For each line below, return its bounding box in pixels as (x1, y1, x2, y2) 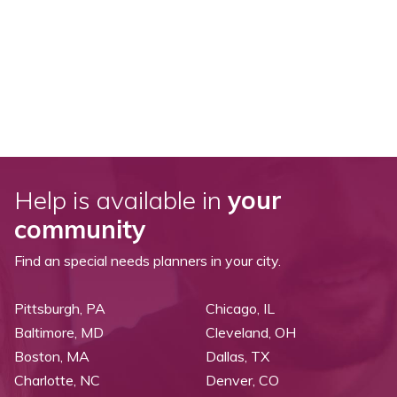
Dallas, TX (206, 347, 269, 366)
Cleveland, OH (206, 323, 296, 342)
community (14, 214, 145, 245)
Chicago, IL (206, 300, 275, 318)
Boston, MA (14, 347, 90, 366)
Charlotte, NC (14, 371, 100, 390)
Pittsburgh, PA (14, 300, 105, 318)
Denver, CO (206, 371, 279, 390)
